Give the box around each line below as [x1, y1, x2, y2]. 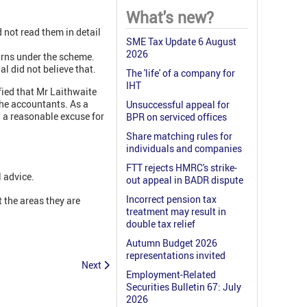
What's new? [126, 7, 214, 29]
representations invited [126, 249, 225, 262]
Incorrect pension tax [126, 193, 217, 206]
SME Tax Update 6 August [126, 35, 236, 49]
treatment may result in [126, 205, 226, 219]
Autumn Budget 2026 [126, 236, 217, 250]
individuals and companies [126, 142, 242, 156]
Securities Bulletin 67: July [126, 280, 241, 294]
